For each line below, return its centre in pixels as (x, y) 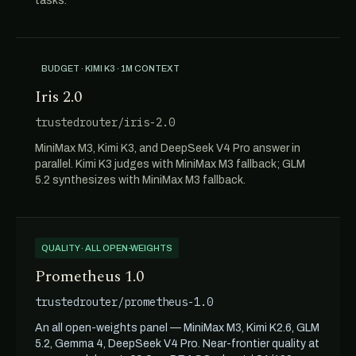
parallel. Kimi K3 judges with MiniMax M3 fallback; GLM (170, 164)
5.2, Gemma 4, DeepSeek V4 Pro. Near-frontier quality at (177, 344)
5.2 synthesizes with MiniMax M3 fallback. (140, 180)
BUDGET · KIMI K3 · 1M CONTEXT (110, 68)
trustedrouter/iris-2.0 (105, 122)
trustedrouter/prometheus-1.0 (124, 302)
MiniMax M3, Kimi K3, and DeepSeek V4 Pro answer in (168, 148)
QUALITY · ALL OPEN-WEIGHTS (107, 248)
